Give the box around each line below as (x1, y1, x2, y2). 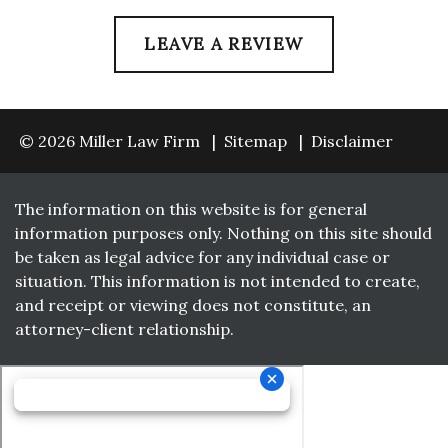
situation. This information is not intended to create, (15, 271, 420, 291)
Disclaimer (311, 131, 393, 151)
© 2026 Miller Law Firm (19, 131, 200, 151)
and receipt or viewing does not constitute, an (15, 295, 371, 315)
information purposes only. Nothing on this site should (15, 223, 432, 243)
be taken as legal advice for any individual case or (15, 247, 390, 267)
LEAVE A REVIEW (144, 33, 304, 55)
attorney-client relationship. (15, 319, 234, 339)
